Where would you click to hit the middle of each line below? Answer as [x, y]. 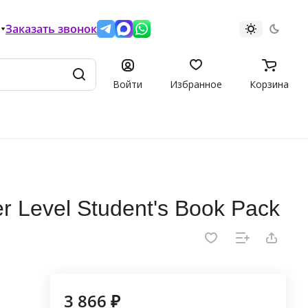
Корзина [269, 84]
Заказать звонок [51, 29]
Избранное [196, 84]
